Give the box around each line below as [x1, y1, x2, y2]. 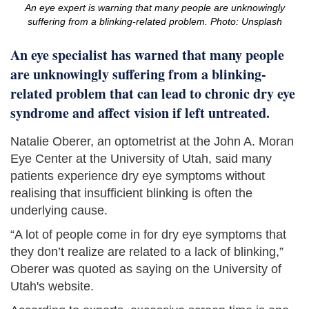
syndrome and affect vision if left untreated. [10, 103, 270, 123]
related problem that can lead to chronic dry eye [10, 83, 295, 103]
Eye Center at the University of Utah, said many [10, 152, 272, 166]
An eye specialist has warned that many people [10, 45, 284, 65]
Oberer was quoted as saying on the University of [10, 262, 281, 276]
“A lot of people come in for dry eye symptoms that [10, 228, 286, 241]
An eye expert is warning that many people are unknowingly [24, 2, 285, 13]
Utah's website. [10, 279, 94, 293]
